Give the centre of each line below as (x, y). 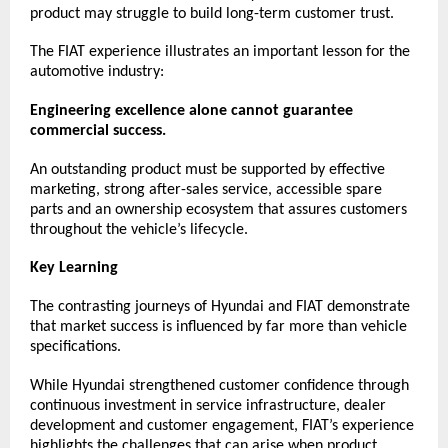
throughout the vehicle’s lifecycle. (139, 229)
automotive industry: (97, 72)
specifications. (75, 346)
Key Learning (74, 268)
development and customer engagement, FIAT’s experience (222, 425)
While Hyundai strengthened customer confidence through (219, 385)
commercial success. (98, 130)
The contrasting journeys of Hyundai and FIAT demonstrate (220, 306)
